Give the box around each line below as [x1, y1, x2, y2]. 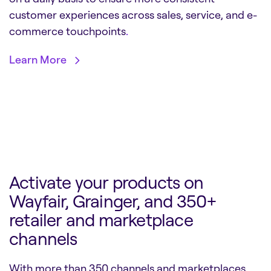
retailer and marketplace [9, 209, 193, 231]
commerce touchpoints [9, 24, 126, 38]
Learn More [9, 53, 67, 67]
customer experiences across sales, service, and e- [9, 8, 257, 22]
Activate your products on [9, 171, 204, 194]
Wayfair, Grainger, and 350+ [9, 190, 217, 212]
